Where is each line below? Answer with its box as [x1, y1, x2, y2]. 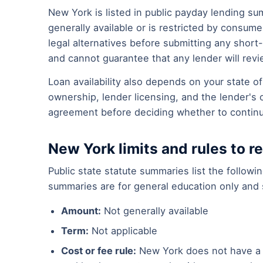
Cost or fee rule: [61, 245, 136, 257]
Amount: [61, 205, 101, 217]
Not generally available [101, 205, 208, 217]
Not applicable [89, 225, 157, 237]
